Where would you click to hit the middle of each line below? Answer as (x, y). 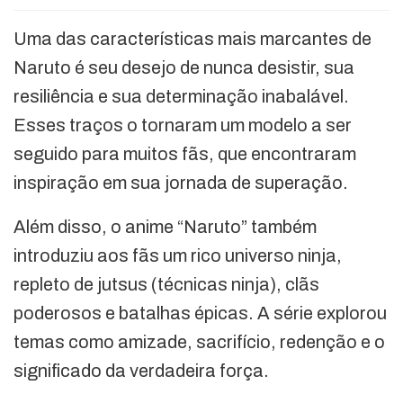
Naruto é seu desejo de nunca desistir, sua (184, 68)
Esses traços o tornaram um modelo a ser (183, 125)
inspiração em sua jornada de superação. (181, 183)
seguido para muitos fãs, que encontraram (185, 154)
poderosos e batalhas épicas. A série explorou (200, 313)
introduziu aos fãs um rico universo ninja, (178, 256)
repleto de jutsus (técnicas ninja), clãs (166, 285)
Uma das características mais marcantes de (193, 39)
